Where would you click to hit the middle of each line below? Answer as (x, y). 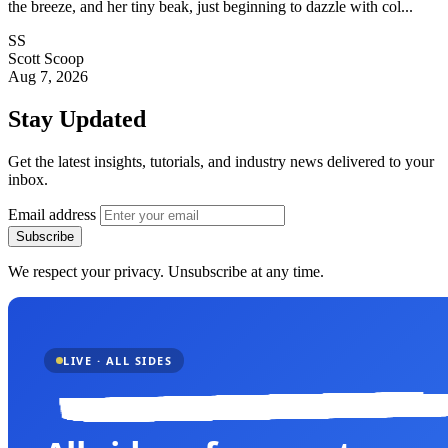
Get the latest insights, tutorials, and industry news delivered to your (221, 161)
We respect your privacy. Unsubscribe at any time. (166, 271)
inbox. (28, 179)
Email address (52, 214)
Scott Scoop (46, 59)
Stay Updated (77, 119)
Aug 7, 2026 (48, 77)
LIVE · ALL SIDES (117, 360)
